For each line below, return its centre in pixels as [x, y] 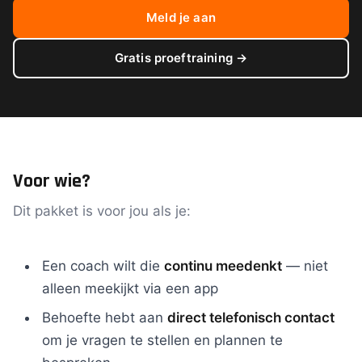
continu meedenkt [223, 266]
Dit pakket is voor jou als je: [102, 211]
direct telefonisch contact [251, 318]
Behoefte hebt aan [105, 318]
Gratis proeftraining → [181, 58]
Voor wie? [52, 181]
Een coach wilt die [103, 266]
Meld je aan [181, 17]
